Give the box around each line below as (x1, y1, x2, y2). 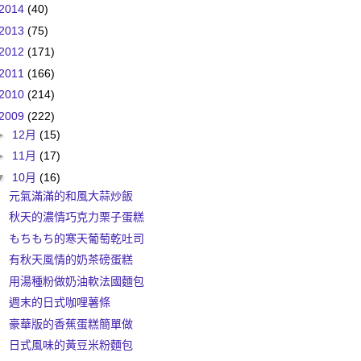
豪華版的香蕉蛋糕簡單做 (8, 317, 133, 330)
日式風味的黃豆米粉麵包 (8, 338, 133, 352)
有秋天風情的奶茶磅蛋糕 (8, 253, 133, 267)
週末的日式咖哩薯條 (8, 296, 110, 309)
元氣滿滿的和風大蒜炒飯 (8, 189, 133, 202)
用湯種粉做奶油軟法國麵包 (8, 274, 144, 288)
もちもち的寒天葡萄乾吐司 (8, 231, 144, 245)
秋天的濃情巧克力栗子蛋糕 (8, 210, 144, 224)
